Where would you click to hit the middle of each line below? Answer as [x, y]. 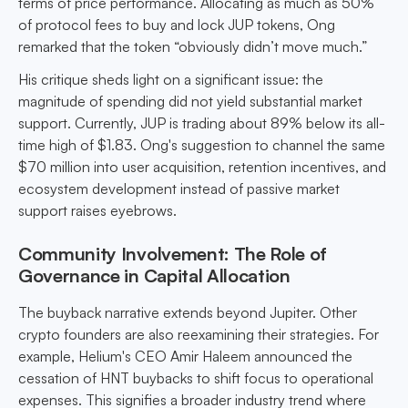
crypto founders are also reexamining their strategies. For [199, 335]
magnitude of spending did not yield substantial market [190, 102]
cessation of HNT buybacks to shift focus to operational [196, 378]
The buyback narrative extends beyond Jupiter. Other [188, 313]
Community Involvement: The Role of [173, 254]
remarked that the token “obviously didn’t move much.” [193, 47]
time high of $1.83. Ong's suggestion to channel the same [202, 145]
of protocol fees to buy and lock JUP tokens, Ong [177, 25]
